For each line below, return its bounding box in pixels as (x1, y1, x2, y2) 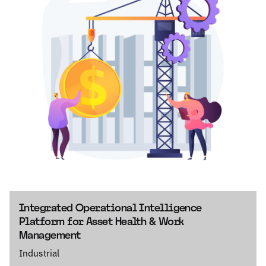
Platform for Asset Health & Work (19, 214, 184, 229)
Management (19, 227, 81, 242)
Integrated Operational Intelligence (19, 200, 202, 215)
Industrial (19, 246, 59, 259)
